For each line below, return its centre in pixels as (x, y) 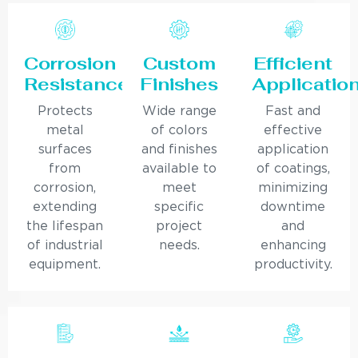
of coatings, (293, 169)
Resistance (77, 84)
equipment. (65, 265)
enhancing (293, 246)
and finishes (179, 150)
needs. (179, 246)
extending (65, 208)
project (179, 227)
